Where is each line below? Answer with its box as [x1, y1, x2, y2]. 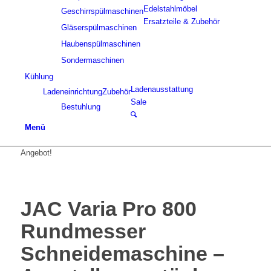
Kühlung [24, 72, 53, 82]
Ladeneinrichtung [42, 87, 102, 97]
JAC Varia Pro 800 [20, 197, 197, 221]
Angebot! [20, 148, 52, 158]
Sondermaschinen [60, 56, 124, 65]
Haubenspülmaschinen [60, 39, 140, 49]
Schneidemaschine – [20, 242, 224, 266]
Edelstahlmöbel [143, 4, 197, 14]
